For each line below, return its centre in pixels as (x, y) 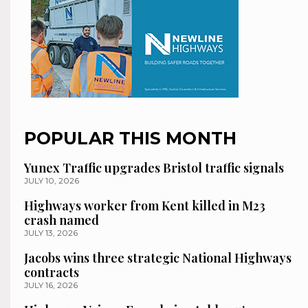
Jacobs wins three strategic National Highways (158, 257)
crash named (62, 220)
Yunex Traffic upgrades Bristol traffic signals (154, 167)
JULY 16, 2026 (51, 285)
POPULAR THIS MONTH (130, 138)
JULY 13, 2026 (51, 232)
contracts (52, 272)
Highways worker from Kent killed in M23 (145, 205)
